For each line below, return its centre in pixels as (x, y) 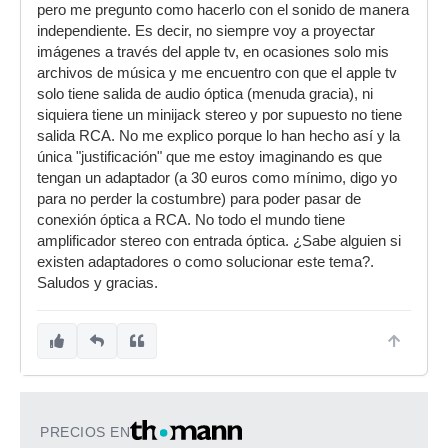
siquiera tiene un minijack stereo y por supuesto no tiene (219, 115)
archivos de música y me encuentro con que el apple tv (217, 73)
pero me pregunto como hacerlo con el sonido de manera (223, 10)
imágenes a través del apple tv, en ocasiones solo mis (213, 52)
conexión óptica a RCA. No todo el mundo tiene (191, 220)
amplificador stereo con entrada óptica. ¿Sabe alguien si (219, 241)
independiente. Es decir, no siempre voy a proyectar (206, 31)
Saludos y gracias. (97, 283)
